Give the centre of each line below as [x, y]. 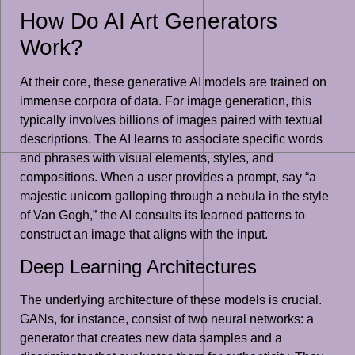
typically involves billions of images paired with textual [171, 120]
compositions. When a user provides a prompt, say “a [168, 177]
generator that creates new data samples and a [151, 338]
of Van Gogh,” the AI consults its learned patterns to [162, 216]
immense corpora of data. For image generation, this [166, 101]
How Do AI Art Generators [149, 21]
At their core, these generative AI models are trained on [173, 82]
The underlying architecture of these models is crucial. [171, 300]
